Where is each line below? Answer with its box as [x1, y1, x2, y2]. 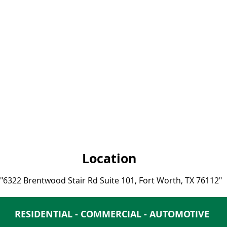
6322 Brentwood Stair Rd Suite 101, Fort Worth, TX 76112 [3, 175, 219, 186]
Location [82, 149, 140, 167]
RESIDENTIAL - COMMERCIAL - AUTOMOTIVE [15, 208, 212, 220]
